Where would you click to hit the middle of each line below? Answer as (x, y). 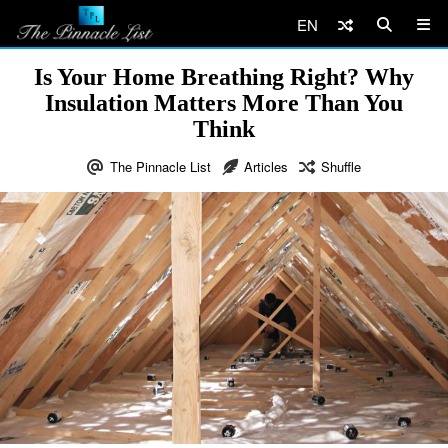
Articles (266, 166)
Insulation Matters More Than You (224, 103)
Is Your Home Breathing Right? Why (224, 77)
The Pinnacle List (160, 166)
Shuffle (341, 166)
